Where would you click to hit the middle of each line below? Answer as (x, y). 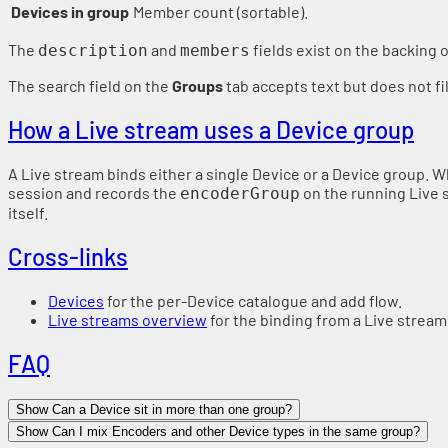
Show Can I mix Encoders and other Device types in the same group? (218, 431)
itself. (28, 213)
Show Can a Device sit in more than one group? (154, 409)
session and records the (94, 193)
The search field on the (90, 86)
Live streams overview (127, 319)
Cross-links (68, 257)
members (215, 51)
